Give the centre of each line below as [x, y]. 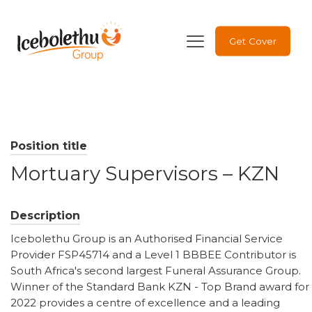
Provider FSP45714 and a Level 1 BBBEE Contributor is [153, 255]
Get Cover [253, 41]
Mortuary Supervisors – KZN [145, 174]
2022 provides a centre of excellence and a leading [145, 303]
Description [45, 216]
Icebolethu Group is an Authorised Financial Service [147, 239]
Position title [49, 146]
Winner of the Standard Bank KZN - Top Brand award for [160, 287]
